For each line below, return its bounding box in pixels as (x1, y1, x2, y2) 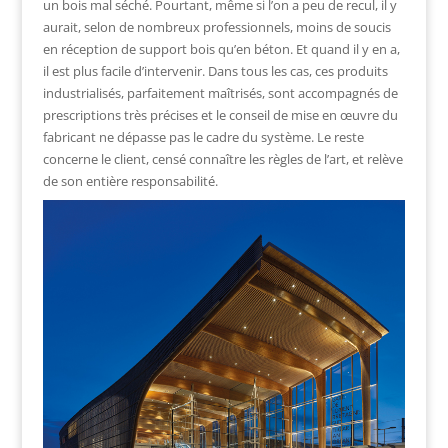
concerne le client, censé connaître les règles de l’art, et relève (42, 150, 403, 169)
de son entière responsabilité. (42, 172, 218, 191)
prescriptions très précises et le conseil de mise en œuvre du (42, 106, 398, 125)
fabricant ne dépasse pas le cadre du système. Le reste (42, 128, 364, 147)
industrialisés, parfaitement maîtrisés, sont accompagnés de (42, 84, 398, 103)
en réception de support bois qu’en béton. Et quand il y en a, (42, 40, 400, 59)
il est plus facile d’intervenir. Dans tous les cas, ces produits (42, 62, 388, 81)
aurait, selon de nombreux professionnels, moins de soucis (42, 18, 391, 37)
